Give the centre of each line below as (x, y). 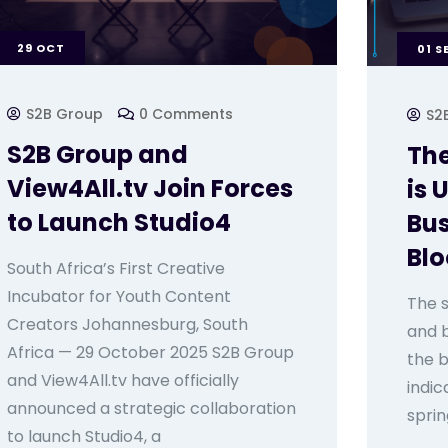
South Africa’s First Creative (115, 268)
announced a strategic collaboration (151, 408)
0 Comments (185, 113)
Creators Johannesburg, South (127, 324)
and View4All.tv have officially (122, 380)
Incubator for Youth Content (118, 296)
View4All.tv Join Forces (149, 188)
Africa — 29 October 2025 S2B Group (150, 352)
